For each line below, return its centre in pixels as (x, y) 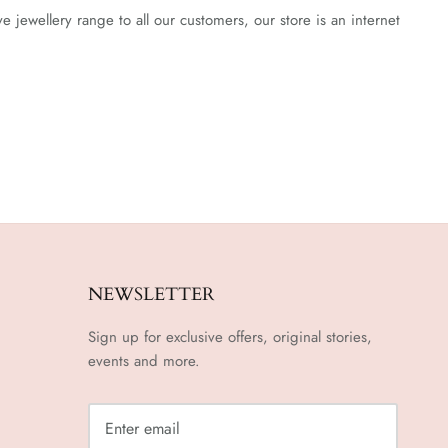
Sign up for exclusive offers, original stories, (230, 337)
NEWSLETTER (151, 294)
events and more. (144, 361)
